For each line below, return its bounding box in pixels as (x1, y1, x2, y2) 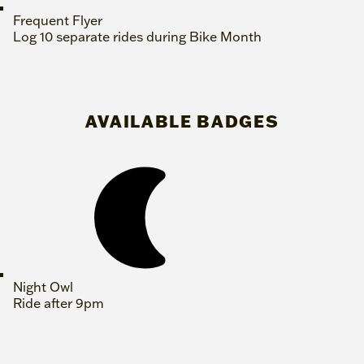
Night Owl (13, 279, 73, 296)
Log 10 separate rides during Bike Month (13, 28, 262, 45)
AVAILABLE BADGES (84, 109, 279, 132)
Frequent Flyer (13, 12, 102, 29)
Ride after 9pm (13, 295, 104, 312)
